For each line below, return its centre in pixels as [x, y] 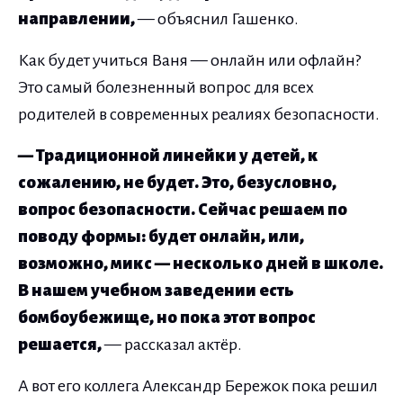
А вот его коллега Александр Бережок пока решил [198, 385]
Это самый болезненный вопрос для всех [166, 87]
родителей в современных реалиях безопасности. [199, 114]
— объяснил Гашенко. [217, 18]
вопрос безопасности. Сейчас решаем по [183, 209]
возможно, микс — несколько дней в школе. [201, 263]
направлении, [76, 18]
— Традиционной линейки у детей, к [168, 155]
